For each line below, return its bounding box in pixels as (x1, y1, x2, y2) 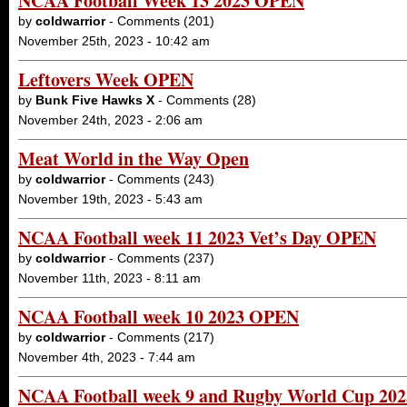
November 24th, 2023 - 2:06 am (18, 113, 203, 127)
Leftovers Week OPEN (18, 66, 194, 93)
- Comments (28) (154, 93, 256, 107)
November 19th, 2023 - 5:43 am (18, 192, 203, 206)
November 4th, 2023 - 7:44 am (18, 350, 195, 364)
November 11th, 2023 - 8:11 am (18, 271, 201, 285)
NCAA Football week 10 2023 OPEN (18, 303, 299, 330)
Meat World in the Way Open (18, 145, 249, 172)
